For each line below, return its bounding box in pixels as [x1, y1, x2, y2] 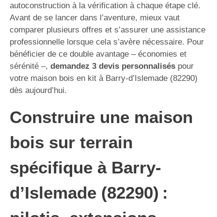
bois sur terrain [10, 133, 133, 152]
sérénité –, [10, 62, 50, 71]
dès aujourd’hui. [10, 86, 67, 95]
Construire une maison [10, 108, 193, 126]
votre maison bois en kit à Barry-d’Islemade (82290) [10, 74, 198, 83]
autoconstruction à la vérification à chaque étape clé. [10, 1, 201, 10]
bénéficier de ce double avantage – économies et [10, 49, 186, 59]
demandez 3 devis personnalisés [50, 62, 175, 71]
